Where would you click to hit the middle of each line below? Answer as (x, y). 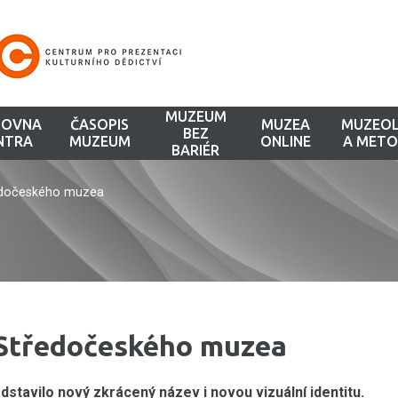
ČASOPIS (100, 124)
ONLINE (285, 141)
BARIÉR (196, 150)
